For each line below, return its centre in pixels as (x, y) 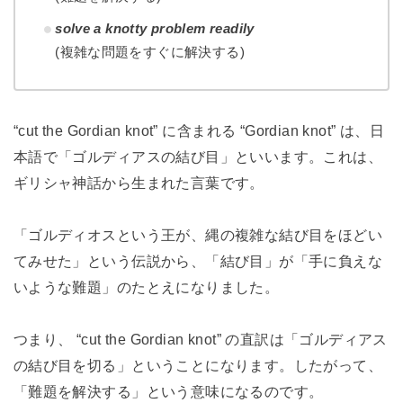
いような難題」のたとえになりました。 (146, 287)
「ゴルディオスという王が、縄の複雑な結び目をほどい (198, 235)
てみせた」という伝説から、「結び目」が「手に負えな (198, 261)
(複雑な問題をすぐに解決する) (150, 51)
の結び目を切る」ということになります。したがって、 (198, 366)
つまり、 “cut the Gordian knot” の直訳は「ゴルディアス (200, 340)
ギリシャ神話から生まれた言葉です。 (139, 183)
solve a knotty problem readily (155, 28)
